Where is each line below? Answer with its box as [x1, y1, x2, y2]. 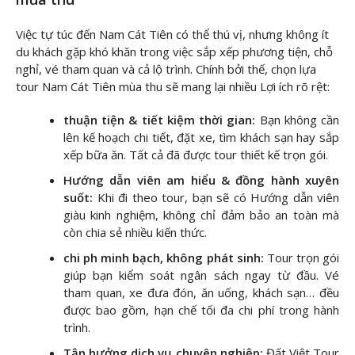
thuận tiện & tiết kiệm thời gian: [63, 111, 256, 128]
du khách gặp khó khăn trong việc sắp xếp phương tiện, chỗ [16, 44, 333, 60]
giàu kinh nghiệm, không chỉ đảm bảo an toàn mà [63, 206, 339, 223]
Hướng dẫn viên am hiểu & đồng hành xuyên [63, 171, 339, 188]
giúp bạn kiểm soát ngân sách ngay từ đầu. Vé [63, 266, 339, 283]
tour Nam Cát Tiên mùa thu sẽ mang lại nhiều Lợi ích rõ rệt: [16, 78, 330, 95]
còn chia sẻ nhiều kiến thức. [63, 223, 207, 240]
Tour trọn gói [266, 249, 340, 265]
